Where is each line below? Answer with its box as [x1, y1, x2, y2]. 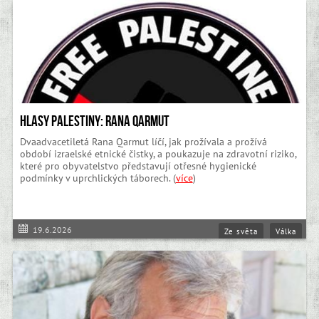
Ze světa [224, 226, 258, 236]
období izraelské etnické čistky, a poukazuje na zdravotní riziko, [19, 147, 296, 161]
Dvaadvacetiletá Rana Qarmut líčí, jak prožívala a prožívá [19, 135, 267, 149]
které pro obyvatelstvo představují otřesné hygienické [19, 159, 256, 173]
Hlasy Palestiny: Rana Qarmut [19, 113, 169, 130]
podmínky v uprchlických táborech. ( [19, 172, 176, 185]
